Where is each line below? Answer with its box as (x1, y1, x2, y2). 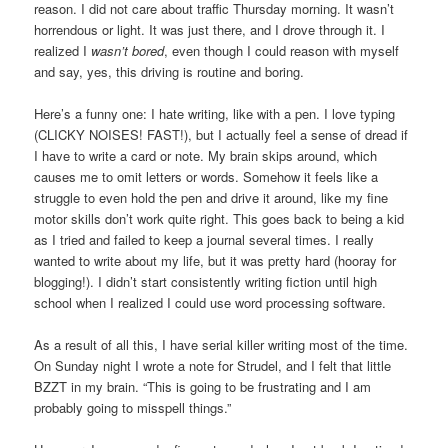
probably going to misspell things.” (34, 397, 232, 417)
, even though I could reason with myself (164, 40, 400, 60)
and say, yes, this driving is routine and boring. (34, 61, 305, 81)
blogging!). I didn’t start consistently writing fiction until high (34, 271, 378, 291)
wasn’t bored (91, 40, 165, 60)
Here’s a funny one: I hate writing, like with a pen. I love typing (34, 103, 396, 123)
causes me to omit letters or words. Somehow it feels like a (34, 166, 379, 186)
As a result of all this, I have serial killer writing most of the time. (34, 334, 409, 354)
